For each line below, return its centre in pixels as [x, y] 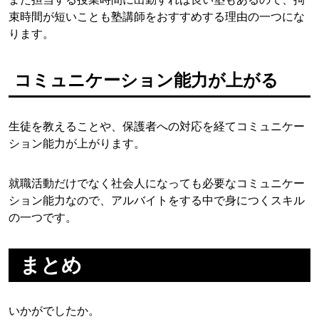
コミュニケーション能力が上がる [146, 80]
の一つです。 [43, 218]
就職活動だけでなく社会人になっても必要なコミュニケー [157, 183]
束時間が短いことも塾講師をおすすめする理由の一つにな [157, 17]
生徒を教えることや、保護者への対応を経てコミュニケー [157, 126]
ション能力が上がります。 [77, 143]
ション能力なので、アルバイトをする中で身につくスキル [157, 200]
